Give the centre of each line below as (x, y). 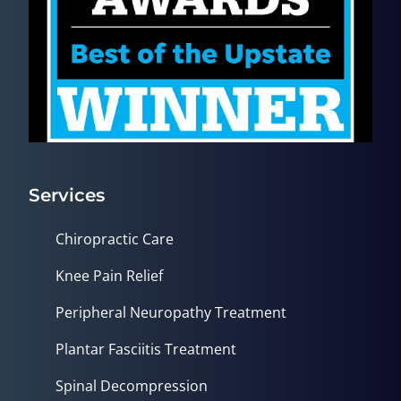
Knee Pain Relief (109, 275)
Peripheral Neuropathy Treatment (171, 312)
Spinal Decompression (132, 385)
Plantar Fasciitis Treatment (146, 349)
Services (67, 195)
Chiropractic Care (115, 239)
